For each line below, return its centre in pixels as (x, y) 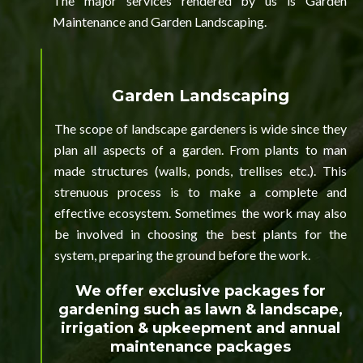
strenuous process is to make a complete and (201, 191)
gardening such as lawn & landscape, (201, 309)
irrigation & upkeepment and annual (201, 328)
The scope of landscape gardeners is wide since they (201, 128)
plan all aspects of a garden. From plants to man (201, 149)
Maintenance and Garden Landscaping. (160, 21)
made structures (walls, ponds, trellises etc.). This (201, 170)
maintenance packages (201, 346)
